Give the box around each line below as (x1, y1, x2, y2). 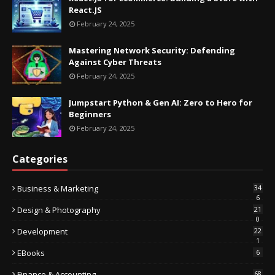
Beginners (69, 108, 111, 120)
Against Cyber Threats (69, 56, 161, 68)
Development (17, 225, 68, 237)
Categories (12, 152, 68, 166)
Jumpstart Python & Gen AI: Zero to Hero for (69, 96, 252, 108)
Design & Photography (17, 204, 101, 215)
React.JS (69, 4, 102, 15)
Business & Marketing (17, 182, 98, 194)
